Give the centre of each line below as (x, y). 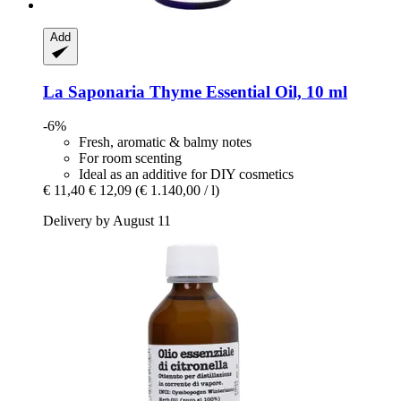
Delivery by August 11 (107, 221)
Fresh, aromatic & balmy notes (165, 142)
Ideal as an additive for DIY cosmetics (186, 175)
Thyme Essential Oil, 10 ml (246, 91)
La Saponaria (94, 91)
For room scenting (130, 158)
